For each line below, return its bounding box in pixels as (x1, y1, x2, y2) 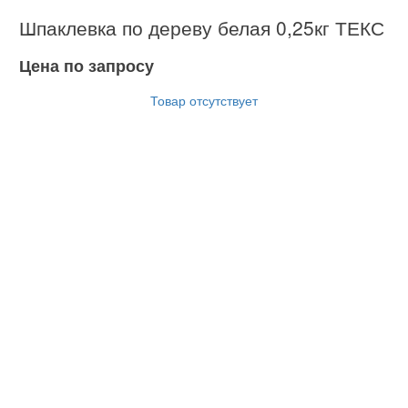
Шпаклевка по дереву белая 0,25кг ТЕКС (19, 14, 384, 42)
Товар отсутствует (150, 90, 258, 109)
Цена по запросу (19, 54, 154, 78)
